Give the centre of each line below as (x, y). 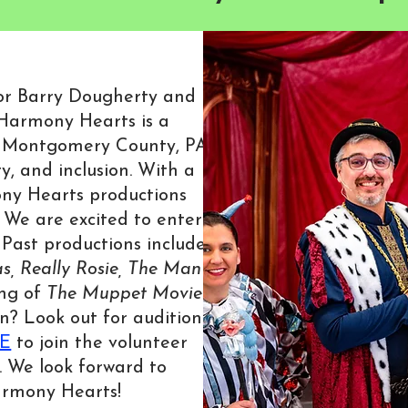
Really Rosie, (71, 270)
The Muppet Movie (124, 294)
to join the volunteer (102, 343)
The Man (161, 270)
